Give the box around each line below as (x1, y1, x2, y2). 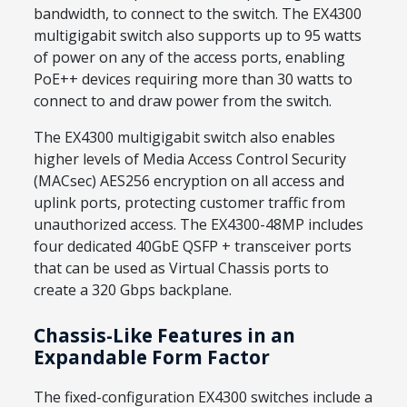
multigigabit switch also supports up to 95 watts (34, 25, 362, 46)
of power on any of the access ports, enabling (34, 47, 345, 68)
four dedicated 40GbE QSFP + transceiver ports (34, 236, 352, 257)
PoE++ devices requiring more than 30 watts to (34, 69, 352, 90)
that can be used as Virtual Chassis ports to (34, 258, 329, 279)
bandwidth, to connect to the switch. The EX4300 (34, 4, 362, 25)
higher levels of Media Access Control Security (34, 149, 346, 170)
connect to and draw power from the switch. (34, 91, 332, 112)
